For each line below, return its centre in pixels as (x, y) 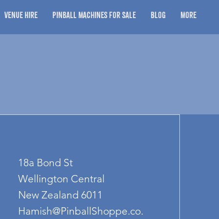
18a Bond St (45, 163)
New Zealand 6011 (60, 195)
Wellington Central (61, 179)
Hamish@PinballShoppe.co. (80, 211)
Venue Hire (21, 15)
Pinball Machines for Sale (94, 15)
